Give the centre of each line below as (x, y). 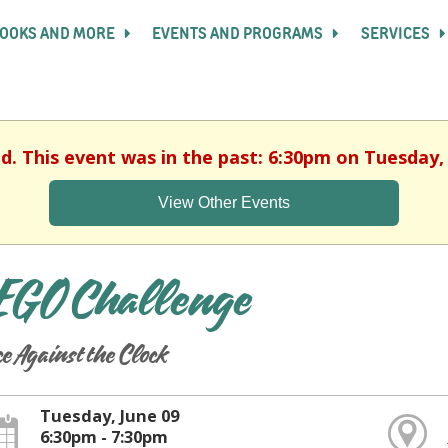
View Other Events (224, 202)
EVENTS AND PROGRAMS (239, 34)
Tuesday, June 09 (109, 416)
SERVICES (396, 34)
